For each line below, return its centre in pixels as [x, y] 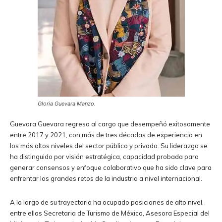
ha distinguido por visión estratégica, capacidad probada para [104, 156]
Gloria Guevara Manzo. [66, 103]
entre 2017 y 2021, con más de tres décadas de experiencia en [106, 135]
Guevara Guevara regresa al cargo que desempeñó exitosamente [110, 124]
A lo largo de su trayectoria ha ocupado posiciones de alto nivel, [107, 202]
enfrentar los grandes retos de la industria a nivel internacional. [106, 178]
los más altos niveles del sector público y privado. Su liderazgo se [109, 145]
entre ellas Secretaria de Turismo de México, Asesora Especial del [110, 213]
